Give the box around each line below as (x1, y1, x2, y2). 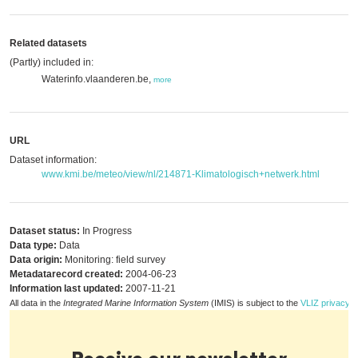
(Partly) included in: (10, 57, 93, 68)
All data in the (10, 298, 63, 308)
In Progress (80, 225, 132, 237)
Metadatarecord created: (10, 268, 123, 280)
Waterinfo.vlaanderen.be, (42, 74, 153, 85)
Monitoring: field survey (62, 254, 165, 265)
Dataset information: (10, 154, 97, 165)
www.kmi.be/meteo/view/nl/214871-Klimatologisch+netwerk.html (42, 169, 320, 180)
